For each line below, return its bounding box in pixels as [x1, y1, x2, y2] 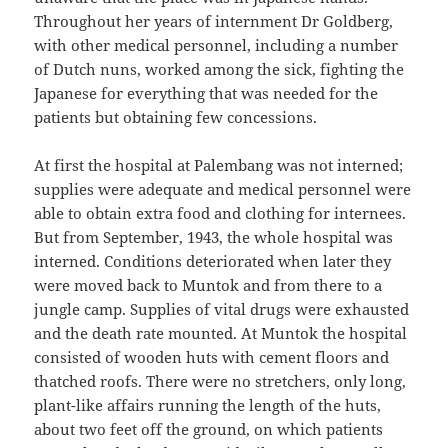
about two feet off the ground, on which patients [34, 418, 384, 439]
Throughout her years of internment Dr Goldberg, [34, 10, 394, 31]
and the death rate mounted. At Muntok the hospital [34, 322, 408, 343]
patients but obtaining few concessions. [34, 106, 318, 127]
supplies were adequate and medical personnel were [34, 178, 412, 199]
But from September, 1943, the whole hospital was [34, 226, 394, 247]
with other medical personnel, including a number [34, 34, 399, 55]
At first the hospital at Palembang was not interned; [34, 154, 404, 175]
